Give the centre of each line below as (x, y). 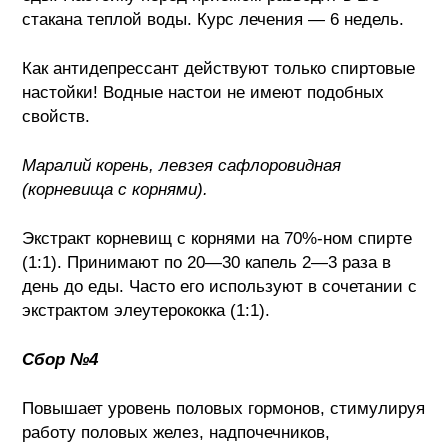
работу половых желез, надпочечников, (176, 432)
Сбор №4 (60, 359)
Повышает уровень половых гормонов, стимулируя (224, 408)
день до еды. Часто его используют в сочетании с (220, 286)
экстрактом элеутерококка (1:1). (146, 310)
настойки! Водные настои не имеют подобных (203, 92)
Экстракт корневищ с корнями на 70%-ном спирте (217, 238)
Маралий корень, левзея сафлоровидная (182, 165)
